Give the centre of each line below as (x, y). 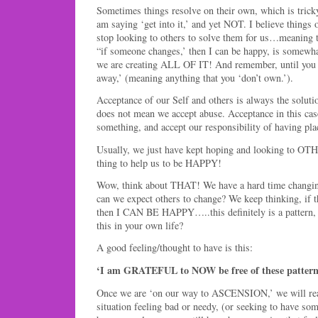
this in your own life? (140, 225)
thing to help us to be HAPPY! (159, 163)
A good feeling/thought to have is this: (175, 247)
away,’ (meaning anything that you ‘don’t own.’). (195, 78)
